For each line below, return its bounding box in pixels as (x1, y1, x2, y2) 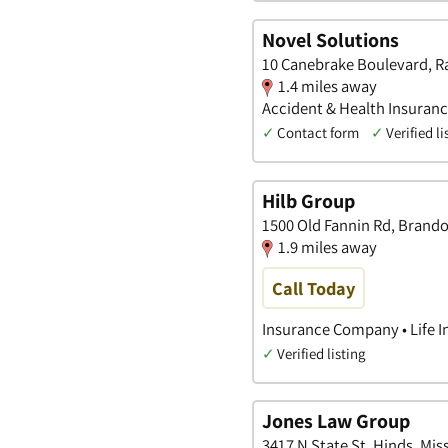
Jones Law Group (262, 408, 410, 435)
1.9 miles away (278, 235, 377, 258)
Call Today (272, 275, 355, 300)
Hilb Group (262, 187, 355, 214)
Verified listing (277, 343, 365, 363)
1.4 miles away (278, 74, 377, 97)
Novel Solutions (262, 26, 399, 53)
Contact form (277, 122, 359, 142)
